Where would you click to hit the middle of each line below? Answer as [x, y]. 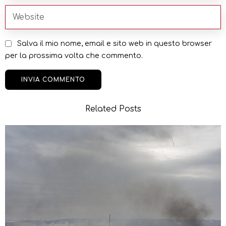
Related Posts [113, 109]
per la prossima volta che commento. [74, 55]
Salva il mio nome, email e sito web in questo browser [115, 43]
